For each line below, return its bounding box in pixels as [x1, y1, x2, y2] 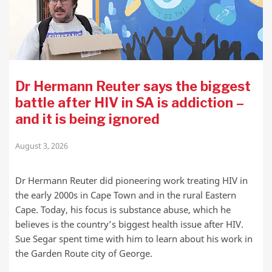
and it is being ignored [15, 111, 160, 127]
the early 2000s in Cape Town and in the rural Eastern [15, 189, 236, 202]
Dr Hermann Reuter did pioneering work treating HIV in [15, 174, 248, 187]
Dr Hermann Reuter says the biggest [15, 78, 251, 95]
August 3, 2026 [15, 140, 68, 152]
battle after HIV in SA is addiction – [15, 95, 244, 111]
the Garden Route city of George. [15, 247, 152, 260]
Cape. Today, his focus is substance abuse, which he [15, 203, 231, 216]
